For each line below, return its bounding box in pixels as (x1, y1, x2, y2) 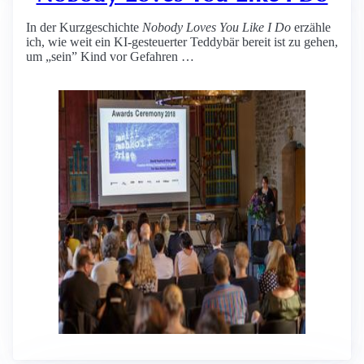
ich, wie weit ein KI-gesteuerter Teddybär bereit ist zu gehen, (26, 35, 338, 49)
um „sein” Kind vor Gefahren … (26, 50, 194, 63)
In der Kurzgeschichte (26, 20, 142, 34)
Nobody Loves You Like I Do (142, 20, 291, 34)
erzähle (291, 20, 331, 34)
